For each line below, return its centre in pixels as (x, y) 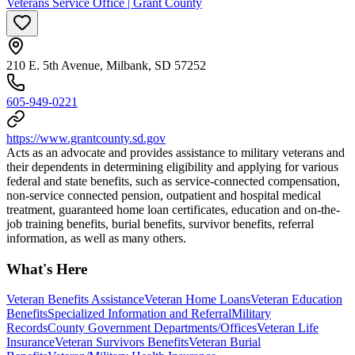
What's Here (47, 269)
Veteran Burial (225, 342)
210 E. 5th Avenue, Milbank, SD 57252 (106, 66)
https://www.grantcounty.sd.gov (86, 139)
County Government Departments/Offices (152, 328)
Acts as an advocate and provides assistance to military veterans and (176, 153)
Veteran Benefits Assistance (75, 300)
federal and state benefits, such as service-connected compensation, (173, 181)
